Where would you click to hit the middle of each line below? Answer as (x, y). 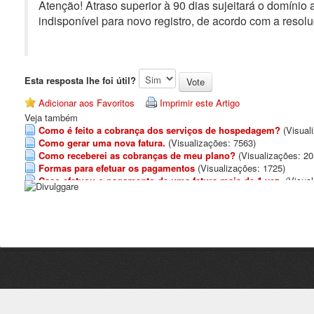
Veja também (51, 117)
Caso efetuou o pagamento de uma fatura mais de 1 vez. (161, 180)
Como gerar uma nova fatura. (102, 143)
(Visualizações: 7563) (212, 143)
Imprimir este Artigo (200, 103)
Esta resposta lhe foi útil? (80, 80)
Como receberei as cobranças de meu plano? (137, 155)
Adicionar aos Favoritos (87, 103)
